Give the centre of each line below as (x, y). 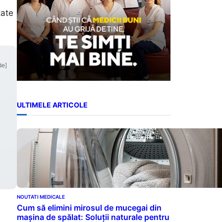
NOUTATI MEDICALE (41, 196)
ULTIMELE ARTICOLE (52, 105)
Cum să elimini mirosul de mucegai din (89, 207)
